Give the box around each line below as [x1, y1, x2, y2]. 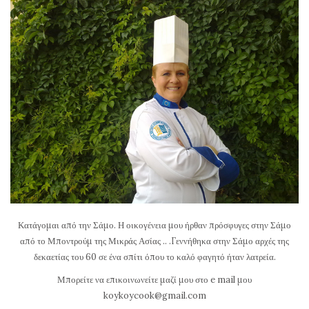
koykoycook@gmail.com [103, 290, 206, 302]
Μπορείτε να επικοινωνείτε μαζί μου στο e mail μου [57, 274, 252, 286]
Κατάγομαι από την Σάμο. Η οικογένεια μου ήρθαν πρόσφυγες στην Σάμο [18, 219, 291, 231]
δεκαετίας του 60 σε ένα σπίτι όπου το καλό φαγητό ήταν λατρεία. [33, 250, 276, 263]
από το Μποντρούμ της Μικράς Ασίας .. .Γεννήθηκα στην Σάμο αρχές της [20, 235, 289, 247]
